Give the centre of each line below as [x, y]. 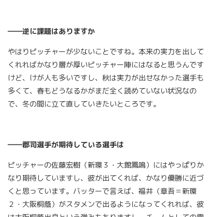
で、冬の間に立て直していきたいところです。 [84, 104]
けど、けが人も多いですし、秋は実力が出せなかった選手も [106, 77]
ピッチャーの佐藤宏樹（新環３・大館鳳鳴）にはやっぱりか [106, 165]
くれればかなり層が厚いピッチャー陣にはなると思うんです [106, 64]
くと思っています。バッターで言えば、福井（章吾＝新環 [102, 191]
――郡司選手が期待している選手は [66, 144]
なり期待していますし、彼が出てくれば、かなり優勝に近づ [106, 178]
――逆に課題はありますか [51, 31]
